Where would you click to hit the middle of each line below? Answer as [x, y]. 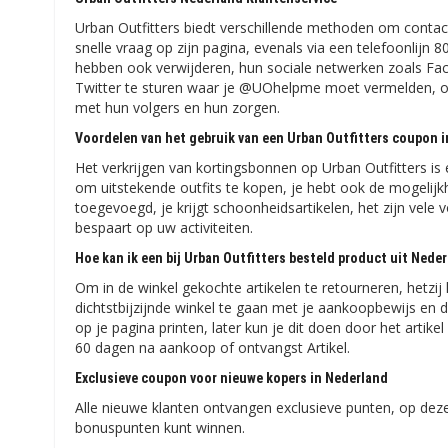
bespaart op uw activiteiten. [164, 227]
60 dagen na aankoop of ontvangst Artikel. [213, 347]
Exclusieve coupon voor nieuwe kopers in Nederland [232, 378]
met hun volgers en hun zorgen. [178, 107]
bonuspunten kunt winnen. [160, 427]
